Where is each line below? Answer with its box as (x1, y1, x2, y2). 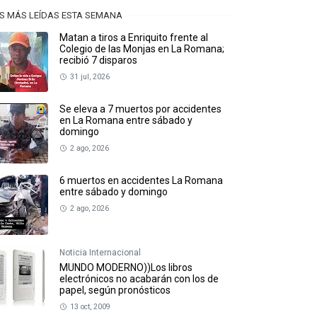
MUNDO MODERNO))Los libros (59, 262, 192, 274)
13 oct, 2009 (69, 302, 110, 312)
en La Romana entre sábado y (59, 115, 192, 127)
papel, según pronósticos (59, 284, 171, 296)
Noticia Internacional (59, 248, 141, 258)
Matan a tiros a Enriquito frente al (59, 32, 208, 44)
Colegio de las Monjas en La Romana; (59, 43, 224, 55)
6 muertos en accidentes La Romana (59, 175, 223, 187)
